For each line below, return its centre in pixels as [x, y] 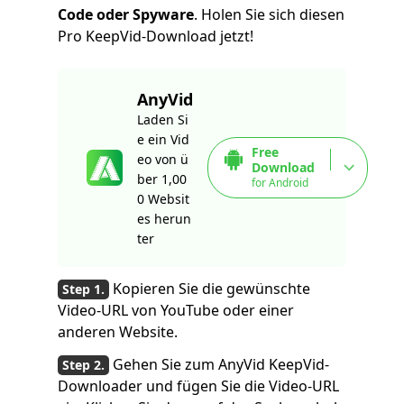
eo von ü [163, 159]
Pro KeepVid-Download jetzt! [156, 36]
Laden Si [163, 119]
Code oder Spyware [126, 14]
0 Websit [163, 199]
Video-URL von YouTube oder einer [176, 310]
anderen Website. [118, 332]
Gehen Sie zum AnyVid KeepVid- [221, 364]
